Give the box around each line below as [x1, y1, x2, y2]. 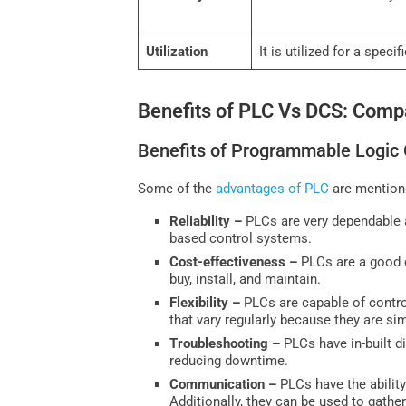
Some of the [138, 179, 217, 197]
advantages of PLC [216, 179, 330, 197]
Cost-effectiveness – [169, 253, 302, 270]
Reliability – [169, 212, 246, 229]
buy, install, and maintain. [169, 270, 322, 287]
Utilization [145, 43, 208, 61]
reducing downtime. [169, 352, 289, 369]
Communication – [169, 375, 281, 392]
